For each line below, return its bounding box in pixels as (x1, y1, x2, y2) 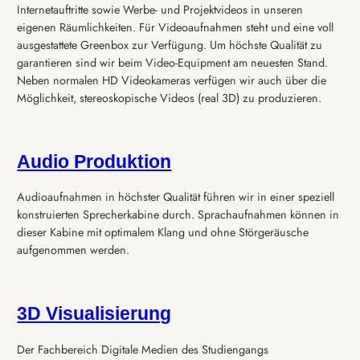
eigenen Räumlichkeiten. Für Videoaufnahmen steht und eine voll (17, 18, 334, 35)
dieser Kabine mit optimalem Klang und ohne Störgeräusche (17, 224, 309, 241)
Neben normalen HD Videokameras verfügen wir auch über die (17, 72, 327, 88)
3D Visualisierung (17, 303, 172, 325)
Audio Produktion (17, 151, 172, 173)
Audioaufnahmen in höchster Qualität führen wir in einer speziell (17, 189, 335, 206)
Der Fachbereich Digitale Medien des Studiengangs (17, 341, 269, 358)
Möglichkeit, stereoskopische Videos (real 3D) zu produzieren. (17, 89, 322, 106)
